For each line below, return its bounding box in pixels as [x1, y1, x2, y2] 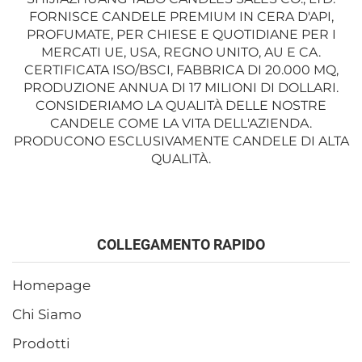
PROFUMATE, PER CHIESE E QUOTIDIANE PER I [26, 26, 336, 42]
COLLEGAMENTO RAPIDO [97, 235, 265, 253]
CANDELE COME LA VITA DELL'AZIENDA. [50, 115, 312, 131]
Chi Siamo [12, 305, 82, 322]
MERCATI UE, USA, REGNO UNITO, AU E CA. [41, 44, 321, 60]
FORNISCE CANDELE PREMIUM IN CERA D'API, [28, 8, 334, 24]
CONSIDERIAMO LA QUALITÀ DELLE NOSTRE [36, 97, 326, 113]
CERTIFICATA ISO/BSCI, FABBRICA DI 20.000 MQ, [23, 61, 339, 78]
